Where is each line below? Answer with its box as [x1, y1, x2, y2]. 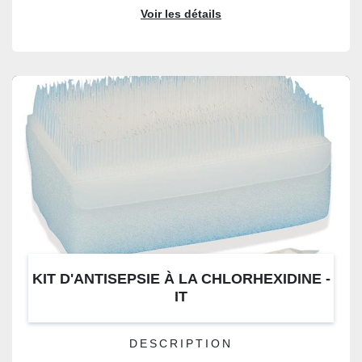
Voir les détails [141, 8, 221, 20]
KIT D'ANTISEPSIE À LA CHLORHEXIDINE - [32, 271, 330, 287]
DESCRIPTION [129, 338, 233, 350]
